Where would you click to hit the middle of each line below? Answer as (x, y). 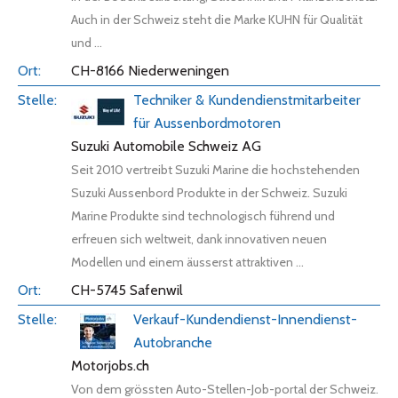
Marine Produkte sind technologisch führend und (203, 216)
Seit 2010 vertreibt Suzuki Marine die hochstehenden (215, 170)
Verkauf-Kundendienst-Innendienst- (245, 319)
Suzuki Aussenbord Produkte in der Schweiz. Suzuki (209, 193)
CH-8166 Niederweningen (150, 71)
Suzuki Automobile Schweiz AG (166, 146)
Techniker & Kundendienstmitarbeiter (247, 100)
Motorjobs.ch (110, 366)
